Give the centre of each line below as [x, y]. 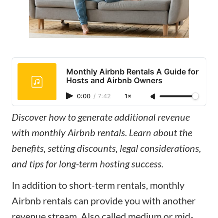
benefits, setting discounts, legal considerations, [106, 148]
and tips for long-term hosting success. [88, 163]
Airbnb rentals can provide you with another [104, 200]
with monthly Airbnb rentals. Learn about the [102, 132]
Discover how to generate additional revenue [101, 117]
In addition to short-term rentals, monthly [98, 185]
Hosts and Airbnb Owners [114, 80]
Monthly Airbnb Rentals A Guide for [132, 71]
